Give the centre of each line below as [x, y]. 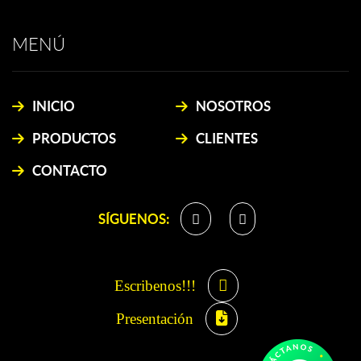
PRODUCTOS [74, 138]
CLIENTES [226, 138]
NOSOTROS [233, 106]
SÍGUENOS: [135, 218]
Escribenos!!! [157, 285]
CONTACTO [70, 170]
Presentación [156, 318]
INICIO [54, 106]
